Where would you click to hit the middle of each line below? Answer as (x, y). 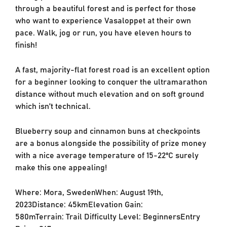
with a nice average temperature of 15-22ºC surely (107, 154)
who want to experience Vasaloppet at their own (103, 20)
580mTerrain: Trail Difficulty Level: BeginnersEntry (107, 216)
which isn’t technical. (53, 105)
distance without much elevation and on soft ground (109, 93)
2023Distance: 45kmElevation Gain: (79, 203)
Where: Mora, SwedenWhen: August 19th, (89, 191)
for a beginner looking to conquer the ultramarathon (111, 81)
